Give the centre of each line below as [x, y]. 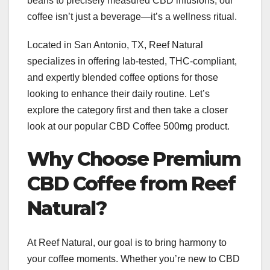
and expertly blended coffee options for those [123, 78]
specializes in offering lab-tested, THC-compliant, [132, 61]
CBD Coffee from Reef [131, 184]
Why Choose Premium [134, 159]
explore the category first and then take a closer [127, 110]
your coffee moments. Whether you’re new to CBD [133, 259]
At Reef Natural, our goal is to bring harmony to [127, 242]
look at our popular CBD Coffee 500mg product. [128, 127]
